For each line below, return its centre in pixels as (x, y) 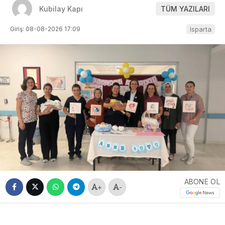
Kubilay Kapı (61, 9)
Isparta (201, 29)
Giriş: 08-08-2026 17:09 (45, 29)
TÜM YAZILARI (185, 9)
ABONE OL (202, 181)
